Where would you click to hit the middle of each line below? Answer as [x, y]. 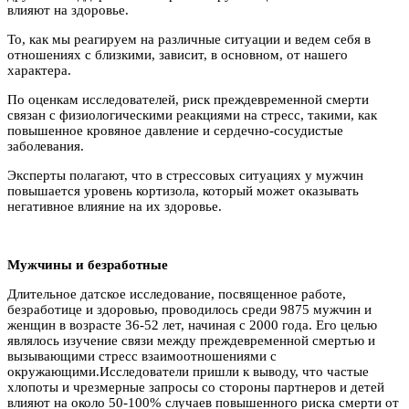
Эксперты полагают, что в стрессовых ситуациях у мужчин [185, 175]
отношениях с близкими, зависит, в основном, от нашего [178, 54]
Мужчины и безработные [88, 264]
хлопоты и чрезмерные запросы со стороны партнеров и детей [196, 387]
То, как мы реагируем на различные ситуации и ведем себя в [189, 39]
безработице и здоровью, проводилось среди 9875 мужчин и [189, 309]
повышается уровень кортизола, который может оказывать [183, 190]
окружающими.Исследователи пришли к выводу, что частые [188, 371]
